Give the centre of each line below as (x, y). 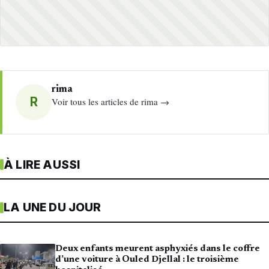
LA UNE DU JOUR (53, 208)
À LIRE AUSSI (42, 165)
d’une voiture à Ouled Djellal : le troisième (147, 260)
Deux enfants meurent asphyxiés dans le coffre (158, 249)
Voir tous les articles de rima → (111, 102)
